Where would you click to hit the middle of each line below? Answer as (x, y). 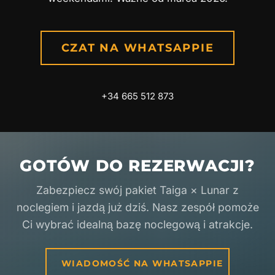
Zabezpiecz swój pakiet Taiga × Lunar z (137, 190)
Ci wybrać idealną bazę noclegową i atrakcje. (137, 224)
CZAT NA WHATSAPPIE (137, 48)
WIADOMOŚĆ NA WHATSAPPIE (142, 263)
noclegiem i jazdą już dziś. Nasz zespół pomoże (137, 207)
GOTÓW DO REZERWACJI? (137, 165)
